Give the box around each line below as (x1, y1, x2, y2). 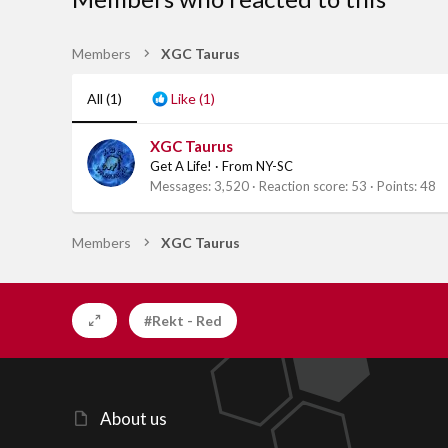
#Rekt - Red (144, 312, 222, 330)
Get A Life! (150, 158, 212, 175)
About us (100, 408, 167, 430)
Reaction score (259, 178, 345, 195)
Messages (150, 178, 208, 195)
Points (377, 178, 414, 195)
